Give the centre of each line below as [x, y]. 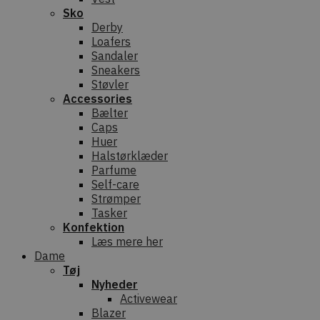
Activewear [149, 299]
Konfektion [94, 227]
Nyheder [115, 284]
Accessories [97, 99]
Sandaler [115, 56]
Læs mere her [127, 241]
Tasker [109, 213]
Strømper [116, 199]
